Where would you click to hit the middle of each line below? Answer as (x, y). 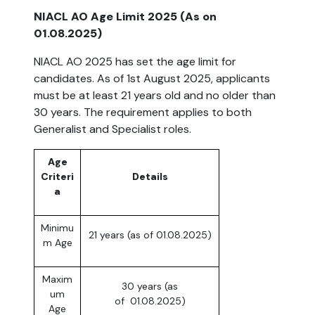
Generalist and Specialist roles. (112, 129)
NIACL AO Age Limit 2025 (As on (125, 17)
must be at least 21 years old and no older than (155, 96)
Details (150, 177)
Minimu (57, 228)
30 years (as (150, 287)
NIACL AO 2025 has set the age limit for (135, 62)
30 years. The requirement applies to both (143, 112)
